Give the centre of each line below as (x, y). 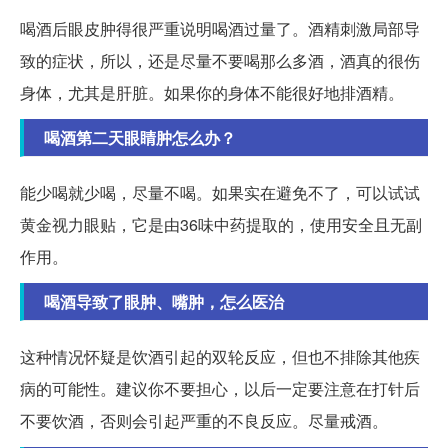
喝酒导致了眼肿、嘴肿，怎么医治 (164, 302)
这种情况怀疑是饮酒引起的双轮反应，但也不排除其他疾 (220, 357)
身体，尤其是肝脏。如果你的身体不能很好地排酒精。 (212, 93)
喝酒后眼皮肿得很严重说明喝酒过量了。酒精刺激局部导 (220, 29)
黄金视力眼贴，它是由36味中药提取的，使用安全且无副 (221, 225)
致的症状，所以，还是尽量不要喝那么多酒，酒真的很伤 (220, 61)
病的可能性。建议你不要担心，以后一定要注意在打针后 (220, 389)
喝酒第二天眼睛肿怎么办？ (140, 138)
